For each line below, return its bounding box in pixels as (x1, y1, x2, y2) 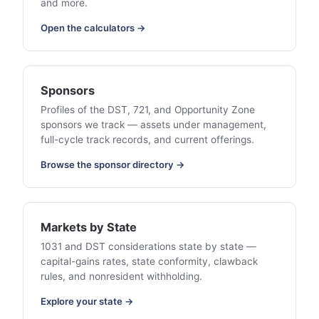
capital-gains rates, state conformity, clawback (41, 256, 258, 268)
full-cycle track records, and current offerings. (41, 134, 254, 146)
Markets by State (41, 220, 137, 235)
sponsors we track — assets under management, (41, 119, 266, 131)
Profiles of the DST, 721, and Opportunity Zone (41, 104, 255, 116)
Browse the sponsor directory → (41, 159, 185, 171)
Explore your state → (41, 296, 134, 308)
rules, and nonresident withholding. (41, 271, 202, 283)
